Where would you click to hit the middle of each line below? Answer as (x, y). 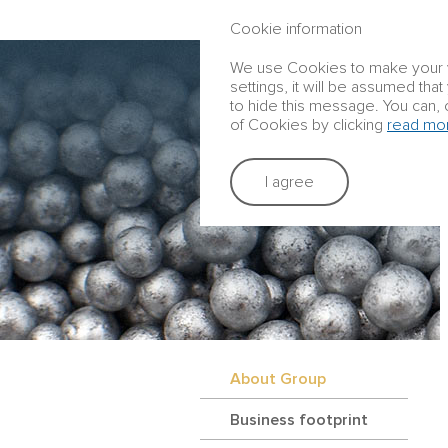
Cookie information (296, 29)
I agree (289, 181)
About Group (278, 379)
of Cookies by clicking (306, 125)
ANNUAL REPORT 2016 (272, 19)
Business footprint (299, 420)
